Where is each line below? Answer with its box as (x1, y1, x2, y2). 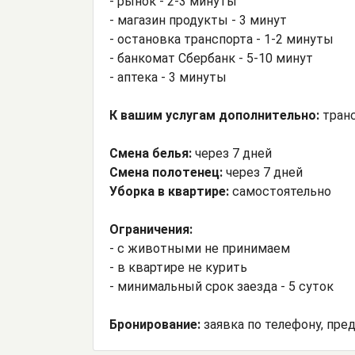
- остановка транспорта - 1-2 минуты (109, 32, 334, 48)
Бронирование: (109, 317, 204, 333)
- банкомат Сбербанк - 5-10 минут (109, 51, 313, 67)
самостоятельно (229, 184, 331, 200)
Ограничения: (109, 222, 193, 238)
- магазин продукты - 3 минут (109, 13, 287, 29)
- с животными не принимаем (109, 241, 290, 257)
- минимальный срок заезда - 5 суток (109, 279, 334, 295)
